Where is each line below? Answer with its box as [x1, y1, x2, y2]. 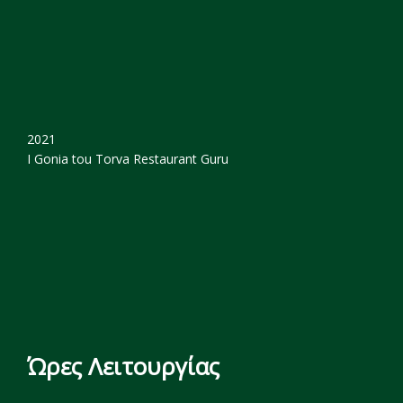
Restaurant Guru [133, 150, 229, 168]
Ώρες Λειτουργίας [27, 350, 220, 383]
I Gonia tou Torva [27, 150, 130, 168]
